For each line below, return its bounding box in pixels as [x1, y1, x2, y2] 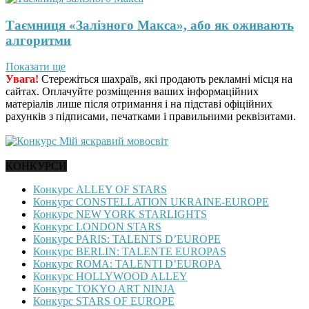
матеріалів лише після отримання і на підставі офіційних [6, 98, 272, 110]
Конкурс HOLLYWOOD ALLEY [33, 270, 188, 283]
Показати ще [6, 61, 66, 73]
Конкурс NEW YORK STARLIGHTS [33, 208, 207, 221]
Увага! [6, 73, 39, 86]
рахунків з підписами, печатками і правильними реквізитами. [6, 110, 296, 123]
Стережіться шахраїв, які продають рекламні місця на [39, 73, 292, 86]
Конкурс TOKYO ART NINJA [33, 283, 175, 295]
